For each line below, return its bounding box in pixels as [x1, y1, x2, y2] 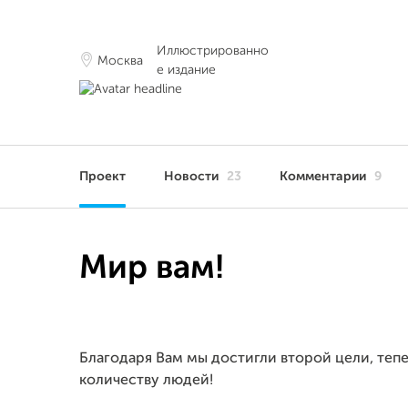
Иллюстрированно [157, 45, 269, 57]
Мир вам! [79, 252, 224, 285]
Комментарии [280, 170, 370, 183]
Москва [97, 54, 143, 67]
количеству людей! [79, 373, 213, 388]
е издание [157, 64, 216, 76]
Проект [79, 170, 126, 183]
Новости [164, 170, 222, 183]
